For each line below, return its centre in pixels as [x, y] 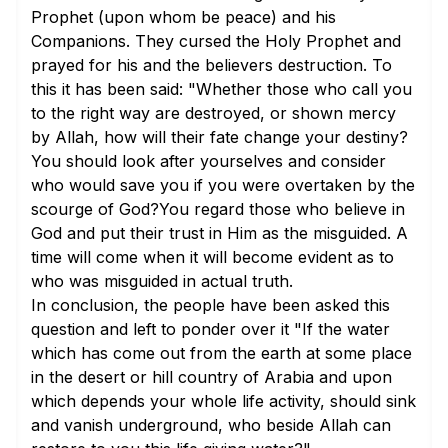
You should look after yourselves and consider [208, 161]
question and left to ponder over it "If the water [210, 329]
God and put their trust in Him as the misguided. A [219, 233]
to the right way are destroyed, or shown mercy [213, 113]
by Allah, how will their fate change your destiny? [219, 137]
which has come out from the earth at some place [221, 353]
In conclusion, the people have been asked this [210, 305]
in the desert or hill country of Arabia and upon [211, 377]
